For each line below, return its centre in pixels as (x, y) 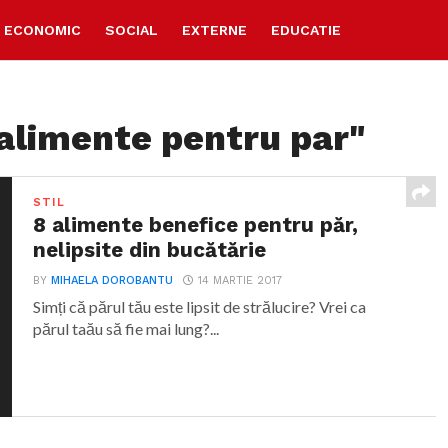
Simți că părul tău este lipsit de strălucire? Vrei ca (200, 306)
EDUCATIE (306, 30)
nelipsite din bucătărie (150, 250)
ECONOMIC (42, 30)
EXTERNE (214, 30)
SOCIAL (131, 30)
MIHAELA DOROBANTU (112, 280)
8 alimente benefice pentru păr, (196, 225)
